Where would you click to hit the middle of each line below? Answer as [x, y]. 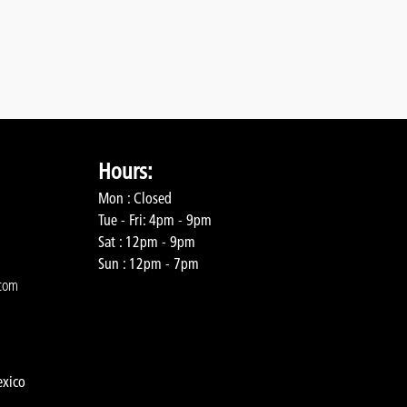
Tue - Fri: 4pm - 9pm [155, 219]
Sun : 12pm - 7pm [149, 263]
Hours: [125, 171]
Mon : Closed [135, 198]
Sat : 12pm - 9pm [147, 241]
